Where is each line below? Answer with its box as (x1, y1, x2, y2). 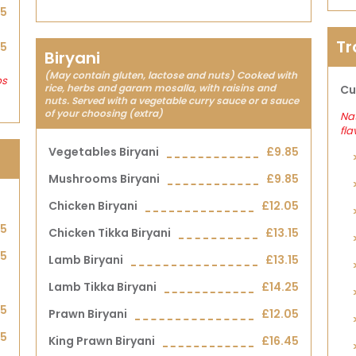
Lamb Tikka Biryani (48, 279, 157, 295)
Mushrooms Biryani (48, 171, 161, 187)
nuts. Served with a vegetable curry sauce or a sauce (44, 94, 300, 107)
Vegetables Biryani (48, 144, 160, 160)
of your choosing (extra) (44, 106, 164, 120)
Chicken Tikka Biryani (48, 225, 172, 241)
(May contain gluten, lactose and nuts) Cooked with (44, 68, 298, 82)
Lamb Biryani (48, 252, 124, 268)
